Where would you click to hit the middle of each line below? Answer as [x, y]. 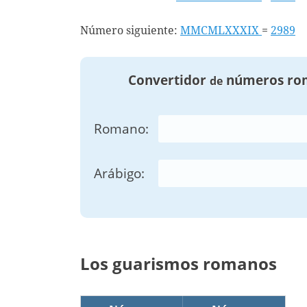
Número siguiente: [130, 30]
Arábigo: [119, 174]
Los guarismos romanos [179, 264]
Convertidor [169, 80]
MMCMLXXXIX [221, 30]
